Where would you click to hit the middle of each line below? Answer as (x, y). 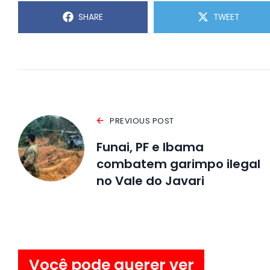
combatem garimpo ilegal (178, 164)
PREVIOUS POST (142, 121)
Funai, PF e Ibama (150, 147)
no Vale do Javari (150, 181)
